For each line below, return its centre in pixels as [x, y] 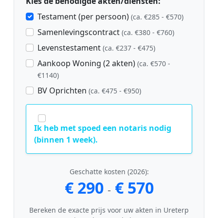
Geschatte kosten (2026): [109, 171]
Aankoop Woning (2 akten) [87, 63]
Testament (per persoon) [84, 16]
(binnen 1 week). [66, 139]
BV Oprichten [63, 90]
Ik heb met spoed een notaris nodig [103, 128]
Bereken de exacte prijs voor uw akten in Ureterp [109, 210]
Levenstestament [70, 47]
